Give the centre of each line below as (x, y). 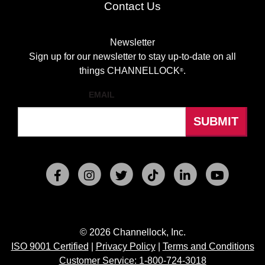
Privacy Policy (125, 246)
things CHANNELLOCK (130, 71)
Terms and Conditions (208, 246)
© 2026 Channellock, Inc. (132, 232)
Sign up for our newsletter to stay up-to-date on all (132, 56)
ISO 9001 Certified (50, 246)
